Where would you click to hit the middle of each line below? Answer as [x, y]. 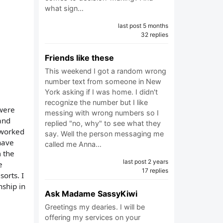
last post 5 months [143, 26]
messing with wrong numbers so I [102, 113]
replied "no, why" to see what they [103, 123]
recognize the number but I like [96, 102]
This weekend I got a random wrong [106, 71]
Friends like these [79, 58]
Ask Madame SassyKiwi [91, 194]
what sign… [64, 8]
